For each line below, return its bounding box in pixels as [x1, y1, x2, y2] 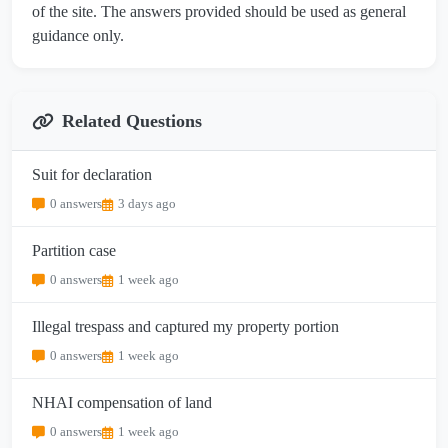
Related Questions [62, 111, 202, 132]
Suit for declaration [32, 166, 152, 184]
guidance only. [32, 27, 124, 45]
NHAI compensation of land [32, 394, 212, 412]
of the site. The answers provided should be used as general [32, 3, 406, 21]
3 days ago [117, 197, 176, 212]
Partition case [32, 242, 116, 260]
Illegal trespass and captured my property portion [32, 318, 339, 336]
